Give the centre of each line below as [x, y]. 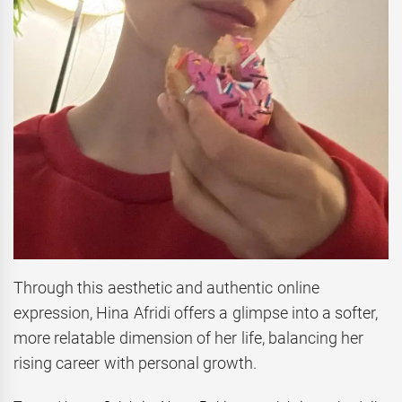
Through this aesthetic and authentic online [166, 287]
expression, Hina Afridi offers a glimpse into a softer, [196, 312]
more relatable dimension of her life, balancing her [189, 337]
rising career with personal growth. [135, 363]
